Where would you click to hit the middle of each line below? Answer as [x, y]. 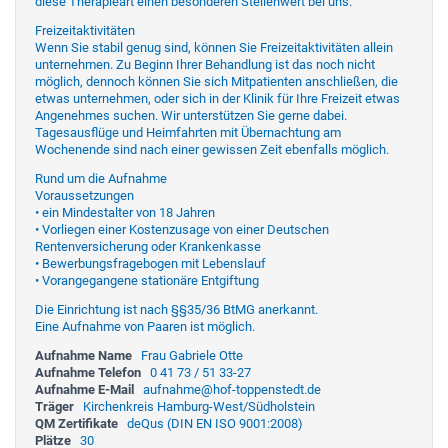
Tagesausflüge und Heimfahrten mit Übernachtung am [188, 132]
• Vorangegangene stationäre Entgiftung [147, 280]
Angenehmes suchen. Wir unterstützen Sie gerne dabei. [191, 115]
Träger [54, 406]
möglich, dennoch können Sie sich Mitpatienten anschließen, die [216, 81]
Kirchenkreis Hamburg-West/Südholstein [199, 406]
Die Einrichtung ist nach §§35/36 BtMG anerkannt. [176, 309]
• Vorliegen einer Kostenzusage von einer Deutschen [182, 229]
